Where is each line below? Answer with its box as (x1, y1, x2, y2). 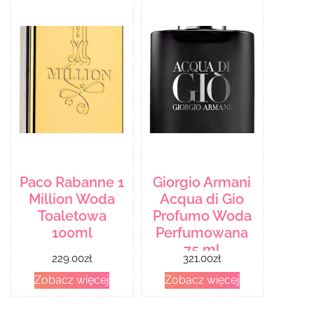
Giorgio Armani (153, 174, 252, 191)
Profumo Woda (152, 207, 252, 225)
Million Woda (29, 191, 116, 208)
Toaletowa (37, 207, 107, 225)
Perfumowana (156, 224, 249, 242)
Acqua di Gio (160, 191, 245, 208)
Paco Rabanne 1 (20, 174, 125, 191)
